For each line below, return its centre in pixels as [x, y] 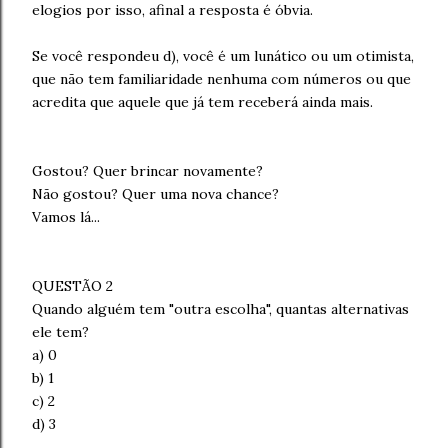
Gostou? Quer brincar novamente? [147, 171]
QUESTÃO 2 [72, 286]
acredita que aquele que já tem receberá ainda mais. [202, 102]
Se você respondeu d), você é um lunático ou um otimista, [223, 56]
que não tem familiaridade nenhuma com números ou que [221, 79]
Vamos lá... [66, 217]
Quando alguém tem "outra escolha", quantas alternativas [220, 309]
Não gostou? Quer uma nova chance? [155, 194]
